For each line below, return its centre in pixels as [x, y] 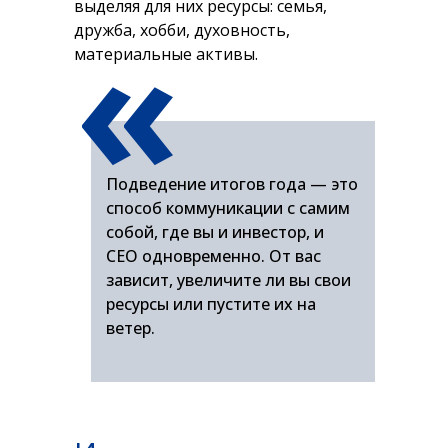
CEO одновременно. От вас [213, 256]
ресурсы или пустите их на [211, 304]
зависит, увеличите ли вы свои [228, 280]
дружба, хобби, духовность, [182, 30]
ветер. [130, 328]
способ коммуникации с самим [228, 208]
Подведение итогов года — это [232, 184]
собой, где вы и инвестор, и [215, 232]
